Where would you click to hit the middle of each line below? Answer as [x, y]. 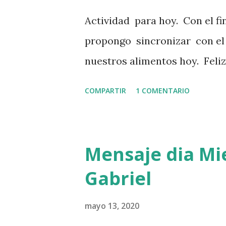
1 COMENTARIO [163, 91]
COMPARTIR [105, 91]
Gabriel [118, 178]
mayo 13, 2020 [112, 206]
